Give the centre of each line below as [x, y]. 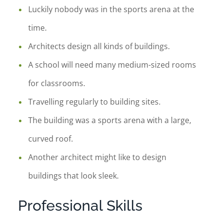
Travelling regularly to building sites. [95, 102]
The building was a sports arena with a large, [110, 120]
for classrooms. [57, 83]
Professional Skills [81, 206]
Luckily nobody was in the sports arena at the [111, 9]
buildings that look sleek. [74, 176]
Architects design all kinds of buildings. [99, 46]
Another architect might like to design [98, 157]
